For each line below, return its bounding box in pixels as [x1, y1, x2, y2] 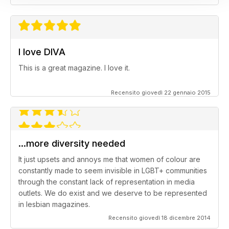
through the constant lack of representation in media [18, 177, 195, 187]
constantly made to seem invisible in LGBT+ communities [18, 166, 207, 175]
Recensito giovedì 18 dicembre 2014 [108, 214, 211, 222]
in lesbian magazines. [18, 200, 90, 209]
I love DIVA [18, 47, 65, 58]
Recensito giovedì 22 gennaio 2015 [111, 89, 211, 97]
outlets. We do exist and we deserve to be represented [18, 189, 207, 198]
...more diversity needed [18, 138, 125, 149]
